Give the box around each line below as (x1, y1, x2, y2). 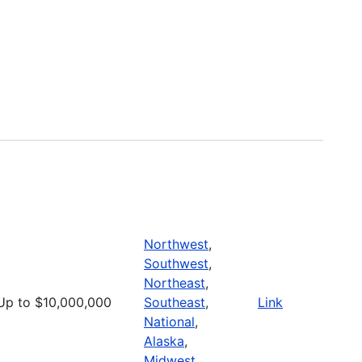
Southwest (144, 255, 208, 271)
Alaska (144, 332, 184, 349)
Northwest (144, 235, 208, 252)
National (144, 313, 195, 330)
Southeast (144, 293, 205, 310)
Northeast (144, 274, 205, 291)
